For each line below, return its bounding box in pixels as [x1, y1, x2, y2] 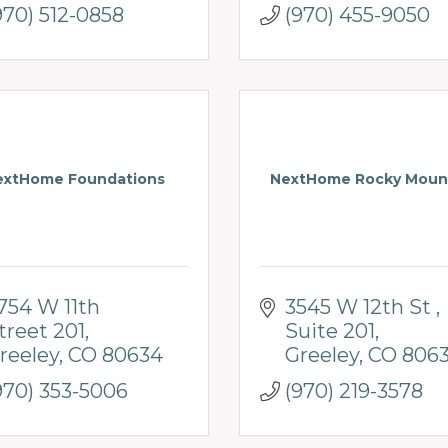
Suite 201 [285, 318, 375, 343]
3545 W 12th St [285, 294, 436, 319]
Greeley [285, 342, 359, 367]
